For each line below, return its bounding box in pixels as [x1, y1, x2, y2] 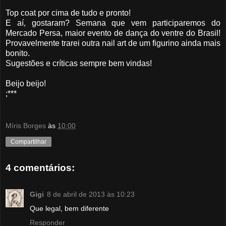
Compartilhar [11, 138, 46, 145]
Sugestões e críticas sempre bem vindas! [6, 59, 152, 68]
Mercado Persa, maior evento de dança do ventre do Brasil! [6, 28, 220, 37]
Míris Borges [6, 121, 46, 130]
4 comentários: [6, 162, 75, 174]
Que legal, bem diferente [30, 204, 109, 212]
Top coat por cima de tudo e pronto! [6, 8, 131, 17]
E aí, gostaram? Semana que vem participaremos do [6, 18, 220, 27]
